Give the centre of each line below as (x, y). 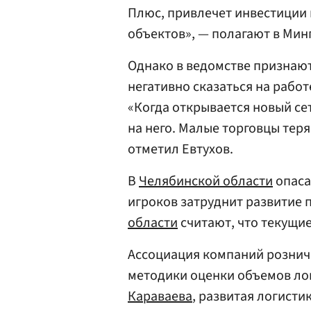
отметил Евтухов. (180, 149)
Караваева (160, 296)
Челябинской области (206, 181)
